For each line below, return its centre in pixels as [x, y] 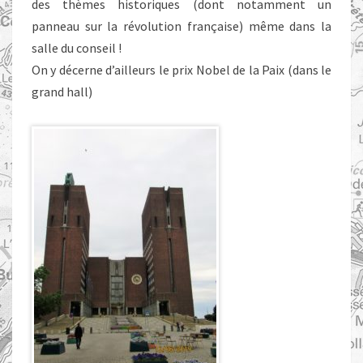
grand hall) [62, 92]
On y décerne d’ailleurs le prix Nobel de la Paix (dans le [181, 70]
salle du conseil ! [77, 48]
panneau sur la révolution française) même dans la [181, 26]
